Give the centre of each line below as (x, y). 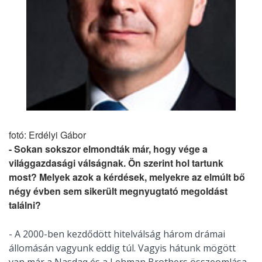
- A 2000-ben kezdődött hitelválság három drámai (117, 234)
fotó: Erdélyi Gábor (47, 135)
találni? (25, 205)
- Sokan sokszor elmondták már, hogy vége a (108, 149)
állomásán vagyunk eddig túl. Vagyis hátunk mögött (122, 248)
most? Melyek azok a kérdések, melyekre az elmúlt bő (127, 177)
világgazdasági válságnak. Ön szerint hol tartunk (116, 163)
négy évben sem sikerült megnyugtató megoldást (118, 191)
